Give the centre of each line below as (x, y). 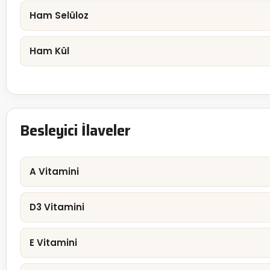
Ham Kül (49, 51)
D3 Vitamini (57, 207)
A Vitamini (54, 172)
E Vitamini (53, 243)
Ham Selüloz (59, 16)
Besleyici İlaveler (75, 131)
